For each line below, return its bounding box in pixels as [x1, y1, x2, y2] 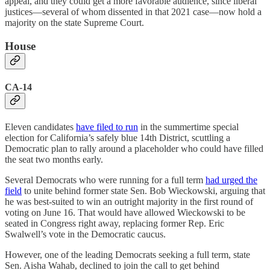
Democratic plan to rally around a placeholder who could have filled [5, 143, 263, 154]
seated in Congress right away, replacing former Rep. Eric [5, 218, 224, 229]
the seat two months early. [5, 154, 103, 165]
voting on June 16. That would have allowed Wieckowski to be [5, 207, 245, 218]
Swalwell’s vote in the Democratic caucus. [5, 229, 166, 240]
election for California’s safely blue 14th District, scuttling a [5, 133, 230, 143]
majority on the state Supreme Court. [5, 17, 144, 28]
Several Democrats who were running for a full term [5, 175, 206, 186]
